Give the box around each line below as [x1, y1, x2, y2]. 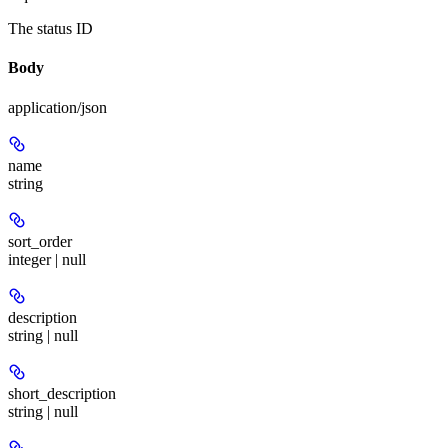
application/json [8, 98, 107, 116]
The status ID [8, 20, 93, 38]
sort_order [8, 232, 72, 250]
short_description [8, 384, 116, 402]
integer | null [8, 250, 86, 268]
